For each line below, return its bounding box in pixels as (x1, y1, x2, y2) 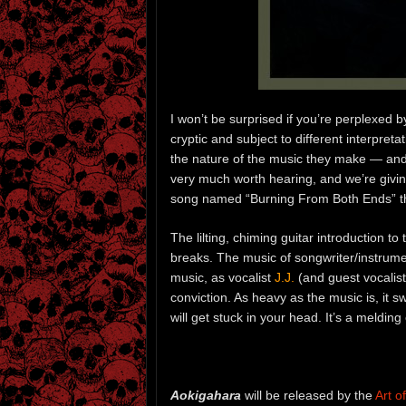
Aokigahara (170, 387, 241, 402)
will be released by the (241, 387, 375, 402)
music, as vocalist (170, 269, 275, 285)
